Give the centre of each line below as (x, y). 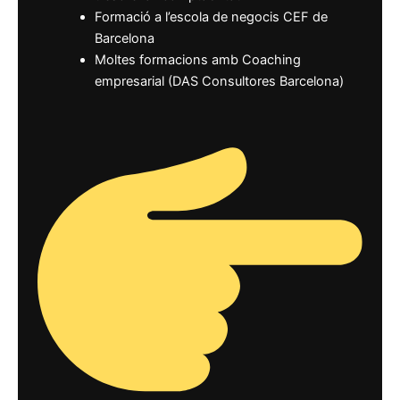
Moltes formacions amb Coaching (197, 60)
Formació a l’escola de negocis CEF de (211, 17)
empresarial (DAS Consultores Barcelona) (219, 82)
